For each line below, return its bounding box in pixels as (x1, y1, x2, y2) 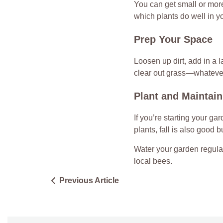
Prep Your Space (133, 33, 213, 45)
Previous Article (59, 176, 119, 185)
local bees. (133, 156, 172, 165)
